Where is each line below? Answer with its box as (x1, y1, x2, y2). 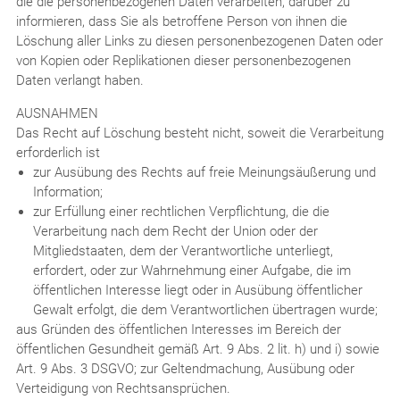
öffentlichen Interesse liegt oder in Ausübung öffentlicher (32, 281, 362, 298)
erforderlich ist (15, 144, 100, 161)
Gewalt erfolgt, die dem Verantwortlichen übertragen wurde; (32, 301, 378, 318)
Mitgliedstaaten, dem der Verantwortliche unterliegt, (32, 242, 333, 259)
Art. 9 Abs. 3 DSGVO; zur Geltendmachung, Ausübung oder (15, 360, 354, 377)
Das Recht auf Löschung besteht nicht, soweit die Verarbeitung (15, 124, 384, 141)
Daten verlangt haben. (15, 71, 144, 88)
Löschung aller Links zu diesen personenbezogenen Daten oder (15, 32, 383, 49)
